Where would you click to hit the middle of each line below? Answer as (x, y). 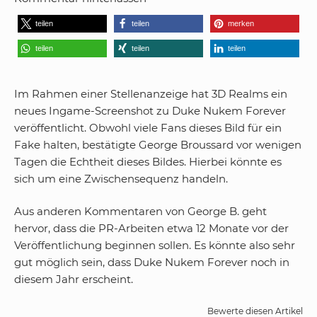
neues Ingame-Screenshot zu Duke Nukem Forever (150, 110)
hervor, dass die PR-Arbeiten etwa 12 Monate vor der (151, 228)
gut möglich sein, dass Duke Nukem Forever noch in (152, 262)
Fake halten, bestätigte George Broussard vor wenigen (158, 144)
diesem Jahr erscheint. (74, 279)
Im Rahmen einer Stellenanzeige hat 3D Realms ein (151, 93)
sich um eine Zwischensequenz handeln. (121, 178)
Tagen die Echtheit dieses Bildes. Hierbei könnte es (148, 161)
